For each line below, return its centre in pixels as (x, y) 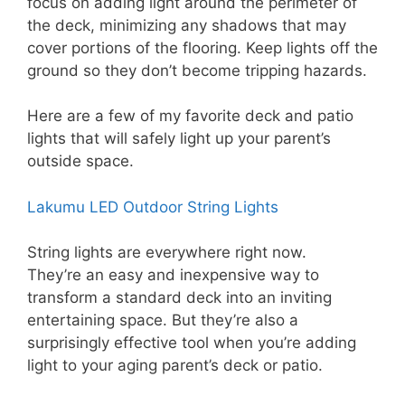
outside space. (80, 161)
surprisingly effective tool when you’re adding (192, 343)
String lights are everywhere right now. (167, 253)
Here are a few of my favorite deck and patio (190, 116)
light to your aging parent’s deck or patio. (175, 366)
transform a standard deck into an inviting (179, 298)
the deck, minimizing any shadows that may (187, 25)
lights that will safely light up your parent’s (179, 139)
